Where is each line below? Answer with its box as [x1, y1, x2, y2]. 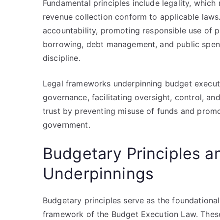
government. [43, 120, 90, 130]
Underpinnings [43, 164, 154, 183]
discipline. [43, 53, 81, 63]
